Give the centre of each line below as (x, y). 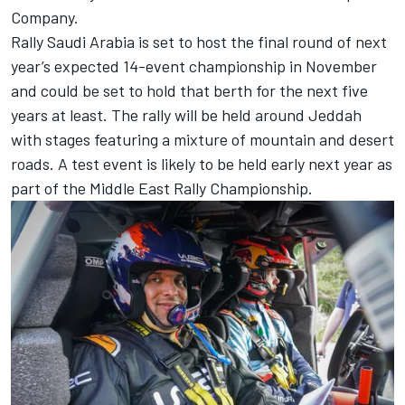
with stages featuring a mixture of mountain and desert (202, 140)
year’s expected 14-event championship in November (194, 66)
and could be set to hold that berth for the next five (189, 91)
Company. (45, 18)
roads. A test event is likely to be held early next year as (202, 164)
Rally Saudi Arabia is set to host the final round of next (199, 42)
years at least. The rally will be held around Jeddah (186, 115)
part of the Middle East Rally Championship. (162, 188)
